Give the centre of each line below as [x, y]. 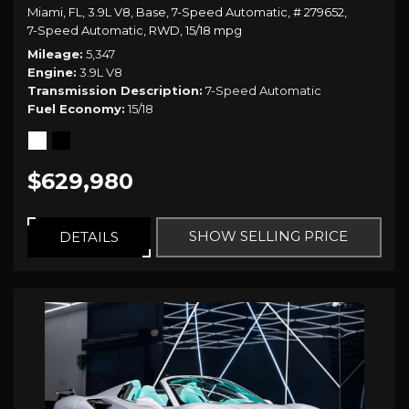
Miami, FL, [56, 12]
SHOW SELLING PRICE [269, 236]
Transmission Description [113, 91]
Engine [50, 73]
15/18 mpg [214, 31]
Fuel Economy [74, 109]
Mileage [53, 54]
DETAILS [89, 237]
